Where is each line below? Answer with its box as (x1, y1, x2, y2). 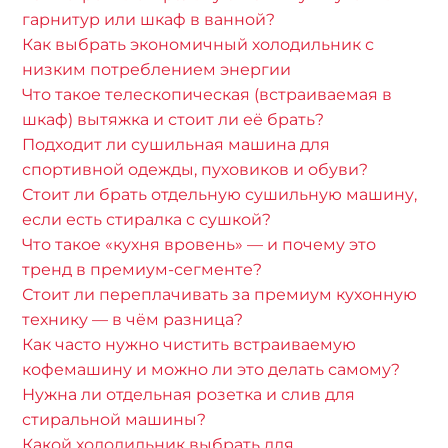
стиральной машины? (22, 410, 207, 430)
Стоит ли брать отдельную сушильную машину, (22, 185, 418, 205)
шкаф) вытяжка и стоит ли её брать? (22, 110, 325, 130)
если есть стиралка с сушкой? (22, 210, 272, 230)
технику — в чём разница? (22, 310, 244, 330)
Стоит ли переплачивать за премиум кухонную (22, 285, 418, 305)
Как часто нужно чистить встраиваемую (22, 335, 357, 355)
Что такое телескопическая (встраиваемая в (22, 85, 393, 105)
